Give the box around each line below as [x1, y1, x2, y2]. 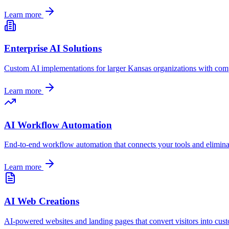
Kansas [128, 64, 151, 73]
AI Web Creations [4, 196, 79, 207]
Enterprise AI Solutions [4, 43, 102, 54]
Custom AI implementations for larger [4, 64, 128, 73]
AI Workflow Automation [4, 119, 112, 130]
